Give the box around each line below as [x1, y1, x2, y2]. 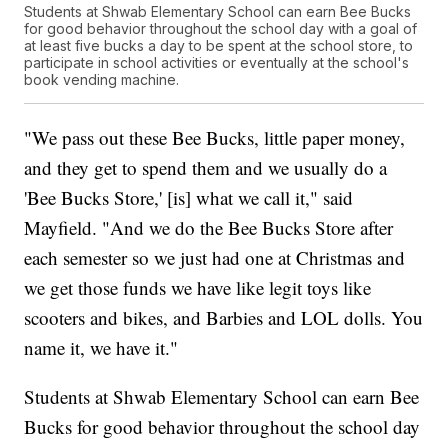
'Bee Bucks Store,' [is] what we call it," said [24, 184, 354, 210]
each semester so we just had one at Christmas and [24, 244, 406, 270]
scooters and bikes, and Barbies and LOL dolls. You [24, 304, 424, 330]
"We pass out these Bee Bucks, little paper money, [24, 124, 406, 150]
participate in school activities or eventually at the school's [24, 53, 410, 71]
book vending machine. [24, 70, 180, 88]
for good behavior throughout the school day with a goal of [24, 19, 418, 37]
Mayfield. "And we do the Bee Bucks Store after [24, 214, 394, 240]
